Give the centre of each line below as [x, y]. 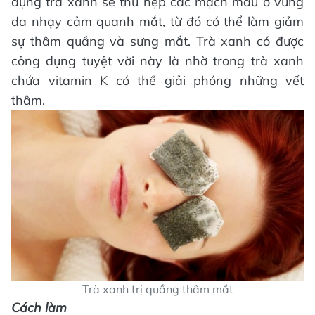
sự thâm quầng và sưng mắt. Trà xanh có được [157, 41]
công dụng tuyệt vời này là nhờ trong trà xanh [157, 60]
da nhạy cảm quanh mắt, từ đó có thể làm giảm [157, 21]
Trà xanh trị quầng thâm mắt [157, 289]
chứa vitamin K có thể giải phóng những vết [157, 80]
